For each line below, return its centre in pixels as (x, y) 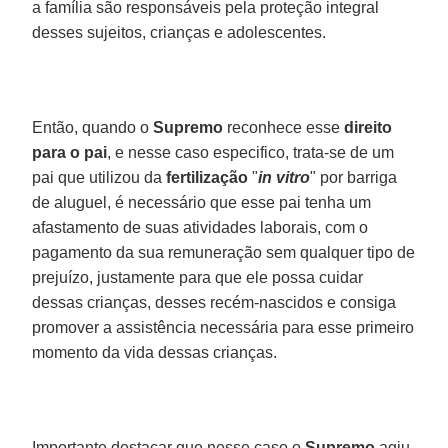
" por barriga (354, 177)
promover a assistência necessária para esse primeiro (223, 327)
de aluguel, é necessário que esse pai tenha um (202, 202)
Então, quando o (93, 127)
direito (368, 127)
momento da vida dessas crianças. (155, 352)
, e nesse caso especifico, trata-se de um (251, 152)
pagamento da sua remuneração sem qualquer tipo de (224, 252)
